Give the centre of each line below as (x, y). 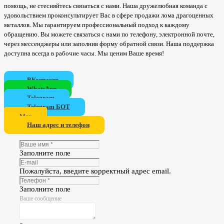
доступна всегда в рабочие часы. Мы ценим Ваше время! (84, 53)
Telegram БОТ (48, 107)
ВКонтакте (42, 80)
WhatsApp (41, 89)
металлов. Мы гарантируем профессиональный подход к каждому (97, 25)
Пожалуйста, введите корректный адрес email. (95, 170)
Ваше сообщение (41, 198)
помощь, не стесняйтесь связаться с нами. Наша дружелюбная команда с (106, 6)
